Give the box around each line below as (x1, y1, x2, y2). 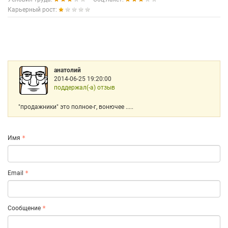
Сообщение (8, 205, 41, 212)
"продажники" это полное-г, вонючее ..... (18, 103, 133, 110)
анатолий (54, 67, 81, 74)
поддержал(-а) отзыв (54, 84, 115, 91)
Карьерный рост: (8, 6, 59, 13)
